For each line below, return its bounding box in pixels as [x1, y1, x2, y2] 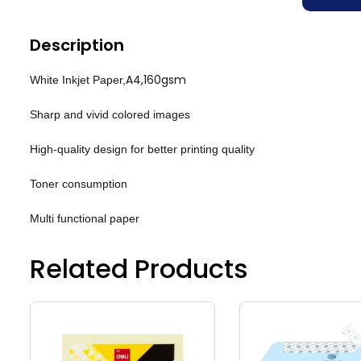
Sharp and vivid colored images [30, 108, 190, 121]
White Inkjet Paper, [30, 73, 126, 86]
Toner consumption [30, 177, 127, 190]
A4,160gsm [126, 72, 186, 88]
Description [30, 34, 124, 56]
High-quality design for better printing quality [30, 143, 255, 156]
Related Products [30, 251, 248, 287]
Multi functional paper [30, 212, 139, 225]
